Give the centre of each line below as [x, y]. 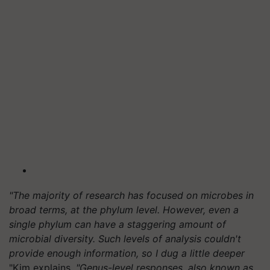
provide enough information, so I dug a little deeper [127, 253]
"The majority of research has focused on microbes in [131, 195]
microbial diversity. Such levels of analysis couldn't [125, 238]
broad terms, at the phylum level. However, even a [124, 209]
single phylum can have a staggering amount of [118, 224]
